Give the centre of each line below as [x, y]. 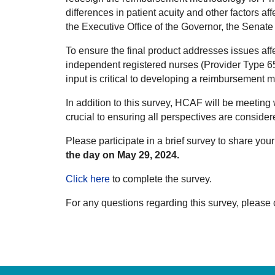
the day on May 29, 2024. [122, 155]
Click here [88, 179]
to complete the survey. [161, 179]
